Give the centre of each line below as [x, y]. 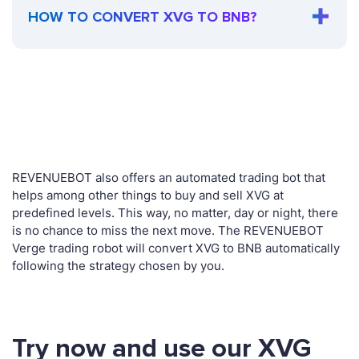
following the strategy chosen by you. [118, 266]
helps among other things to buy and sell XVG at [148, 196]
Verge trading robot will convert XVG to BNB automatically [176, 248]
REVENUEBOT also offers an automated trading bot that [169, 178]
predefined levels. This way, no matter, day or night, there [175, 213]
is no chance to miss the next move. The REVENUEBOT [168, 231]
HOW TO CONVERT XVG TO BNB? [143, 17]
